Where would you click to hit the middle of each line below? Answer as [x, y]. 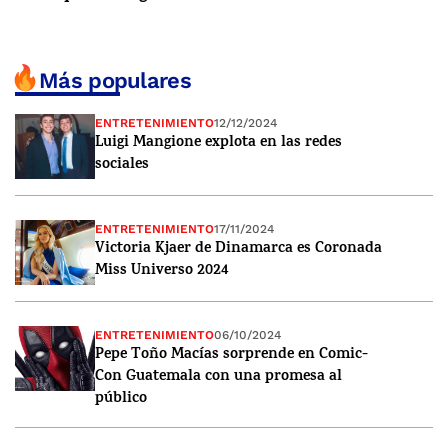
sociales [122, 165]
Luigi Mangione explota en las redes [218, 143]
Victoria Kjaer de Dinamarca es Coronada [238, 249]
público [121, 399]
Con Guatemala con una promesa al [218, 377]
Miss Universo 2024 [161, 271]
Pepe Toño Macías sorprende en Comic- [231, 355]
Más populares [115, 81]
